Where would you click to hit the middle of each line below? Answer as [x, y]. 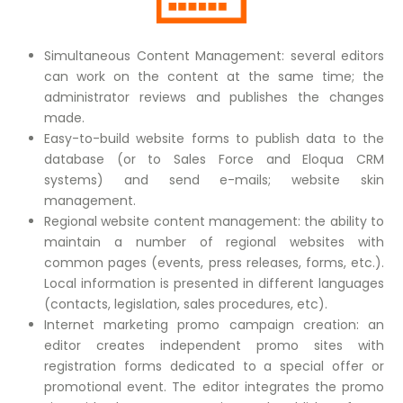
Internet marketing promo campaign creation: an [214, 325]
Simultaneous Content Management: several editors [214, 56]
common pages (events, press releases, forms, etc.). [214, 263]
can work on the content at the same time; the [214, 76]
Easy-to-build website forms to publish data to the [214, 139]
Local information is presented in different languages [214, 283]
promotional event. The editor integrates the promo [214, 387]
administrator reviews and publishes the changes [214, 97]
